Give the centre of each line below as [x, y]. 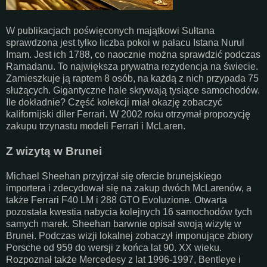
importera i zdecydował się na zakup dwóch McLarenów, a [129, 188]
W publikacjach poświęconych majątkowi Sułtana [110, 30]
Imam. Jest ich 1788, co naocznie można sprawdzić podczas [133, 54]
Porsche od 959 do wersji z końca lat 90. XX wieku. [114, 247]
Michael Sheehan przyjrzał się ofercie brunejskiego [114, 176]
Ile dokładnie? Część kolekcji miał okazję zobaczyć [114, 102]
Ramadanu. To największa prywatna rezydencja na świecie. [132, 66]
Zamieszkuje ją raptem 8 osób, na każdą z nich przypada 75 [132, 78]
